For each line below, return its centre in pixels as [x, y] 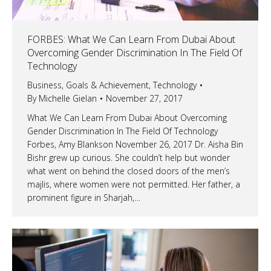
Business [44, 85]
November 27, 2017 [144, 99]
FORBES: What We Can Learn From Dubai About [131, 40]
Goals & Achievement [107, 85]
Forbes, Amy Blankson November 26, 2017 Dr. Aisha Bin [135, 145]
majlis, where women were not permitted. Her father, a [134, 184]
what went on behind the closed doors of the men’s [129, 171]
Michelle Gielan [68, 99]
